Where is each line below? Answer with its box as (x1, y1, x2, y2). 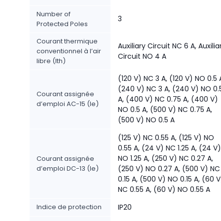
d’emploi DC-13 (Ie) (37, 164, 99, 173)
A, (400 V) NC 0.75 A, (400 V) (118, 94, 218, 104)
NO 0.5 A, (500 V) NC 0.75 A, (118, 105, 212, 114)
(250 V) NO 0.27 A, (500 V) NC (118, 164, 220, 174)
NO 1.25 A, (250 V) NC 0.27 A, (118, 153, 213, 163)
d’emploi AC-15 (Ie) (37, 99, 99, 109)
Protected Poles (37, 19, 88, 29)
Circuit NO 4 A (118, 51, 166, 61)
